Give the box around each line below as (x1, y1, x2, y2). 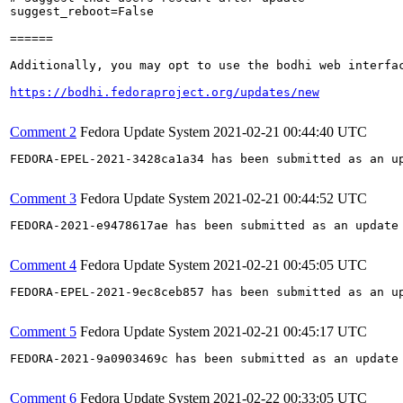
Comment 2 (10, 124, 76, 139)
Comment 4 (10, 257, 76, 273)
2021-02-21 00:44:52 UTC (213, 191, 367, 206)
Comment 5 (10, 324, 76, 339)
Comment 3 (10, 191, 76, 206)
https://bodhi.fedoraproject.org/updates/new (10, 85, 319, 99)
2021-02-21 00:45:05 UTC (213, 257, 367, 273)
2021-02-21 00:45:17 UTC (213, 324, 367, 339)
